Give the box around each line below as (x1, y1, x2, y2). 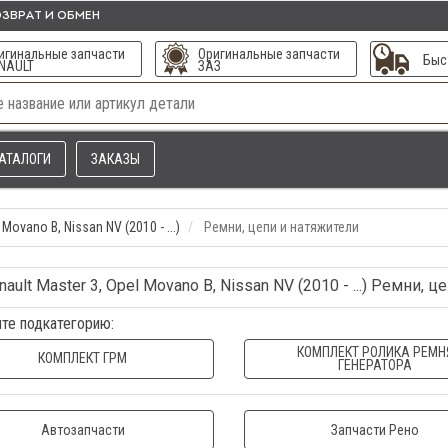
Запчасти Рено (331, 422, 420, 438)
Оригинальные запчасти (197, 46, 340, 62)
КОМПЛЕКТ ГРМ (38, 350, 127, 366)
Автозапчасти (40, 422, 125, 438)
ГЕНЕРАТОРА (337, 357, 412, 373)
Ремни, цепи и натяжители (204, 219, 359, 235)
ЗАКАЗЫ (91, 151, 140, 167)
